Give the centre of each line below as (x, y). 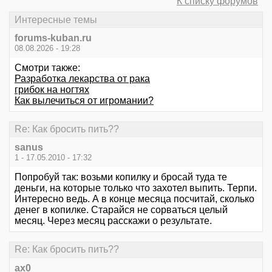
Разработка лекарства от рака (82, 78)
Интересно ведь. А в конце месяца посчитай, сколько (134, 199)
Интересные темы (56, 19)
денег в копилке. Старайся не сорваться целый (121, 210)
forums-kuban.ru (53, 38)
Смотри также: (47, 67)
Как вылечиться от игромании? (84, 100)
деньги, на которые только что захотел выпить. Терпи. (136, 188)
